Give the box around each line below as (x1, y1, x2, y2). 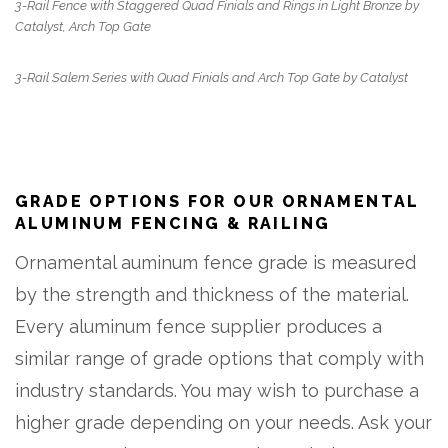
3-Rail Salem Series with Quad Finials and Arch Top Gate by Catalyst (15, 70, 408, 86)
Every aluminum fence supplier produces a (15, 315, 382, 337)
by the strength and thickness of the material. (15, 283, 409, 305)
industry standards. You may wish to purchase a (15, 379, 419, 401)
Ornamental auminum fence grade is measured (15, 251, 416, 273)
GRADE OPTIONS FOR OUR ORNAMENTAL (15, 191, 420, 211)
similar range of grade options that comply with (15, 347, 424, 369)
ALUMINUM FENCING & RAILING (15, 213, 331, 233)
